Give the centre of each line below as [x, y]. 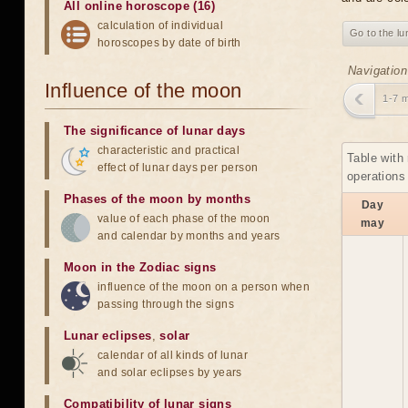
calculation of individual [160, 25]
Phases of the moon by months [158, 199]
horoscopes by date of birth [169, 43]
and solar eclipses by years [170, 372]
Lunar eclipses [108, 336]
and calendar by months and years [189, 236]
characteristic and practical [169, 150]
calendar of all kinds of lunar [173, 355]
